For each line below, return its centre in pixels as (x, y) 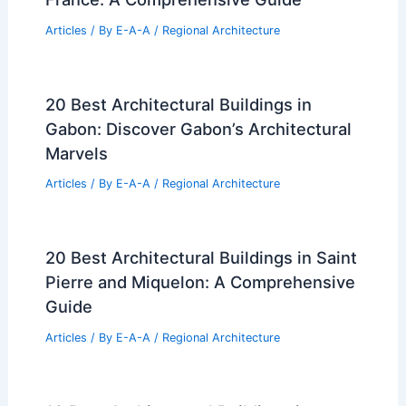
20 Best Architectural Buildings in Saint (201, 258)
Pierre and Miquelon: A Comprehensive (200, 282)
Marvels (76, 153)
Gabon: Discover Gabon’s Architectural (198, 128)
